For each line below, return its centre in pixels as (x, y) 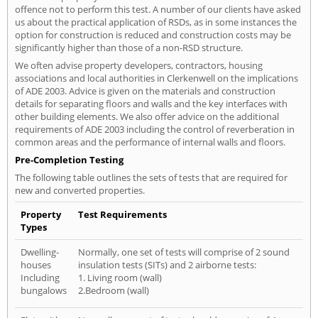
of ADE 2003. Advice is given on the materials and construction (145, 91)
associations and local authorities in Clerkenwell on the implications (157, 78)
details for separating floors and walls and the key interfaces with (151, 103)
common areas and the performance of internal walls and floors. (150, 142)
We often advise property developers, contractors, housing (139, 65)
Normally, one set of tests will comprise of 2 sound (184, 252)
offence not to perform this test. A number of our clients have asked (158, 9)
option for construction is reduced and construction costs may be (153, 34)
